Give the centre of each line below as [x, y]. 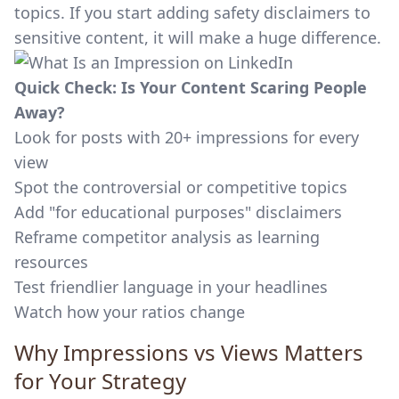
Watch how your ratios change [130, 312]
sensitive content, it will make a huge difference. [198, 37]
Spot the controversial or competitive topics [181, 187]
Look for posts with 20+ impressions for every [187, 137]
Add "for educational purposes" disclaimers [178, 212]
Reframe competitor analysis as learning [167, 237]
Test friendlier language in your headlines [171, 287]
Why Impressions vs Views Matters [189, 352]
